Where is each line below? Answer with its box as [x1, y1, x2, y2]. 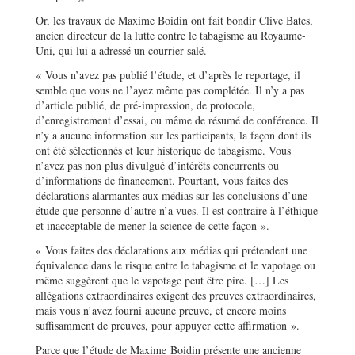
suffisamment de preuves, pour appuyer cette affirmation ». [36, 317, 300, 333]
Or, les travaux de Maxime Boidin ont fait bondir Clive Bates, [36, 12, 313, 28]
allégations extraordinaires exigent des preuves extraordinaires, [36, 287, 316, 303]
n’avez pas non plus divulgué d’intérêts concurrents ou [36, 157, 279, 173]
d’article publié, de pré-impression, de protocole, [36, 97, 255, 113]
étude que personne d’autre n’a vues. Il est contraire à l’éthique [36, 202, 318, 218]
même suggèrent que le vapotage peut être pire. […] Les [36, 272, 288, 288]
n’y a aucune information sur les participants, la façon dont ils [36, 127, 311, 143]
